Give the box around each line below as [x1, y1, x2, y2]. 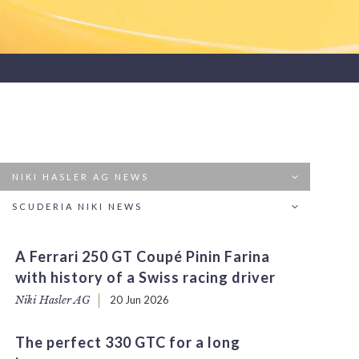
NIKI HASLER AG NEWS [12, 171, 150, 182]
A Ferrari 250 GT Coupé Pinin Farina [15, 248, 271, 265]
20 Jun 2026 [110, 293, 170, 306]
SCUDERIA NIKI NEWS [12, 201, 143, 212]
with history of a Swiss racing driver [15, 268, 276, 286]
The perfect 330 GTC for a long [15, 333, 241, 351]
